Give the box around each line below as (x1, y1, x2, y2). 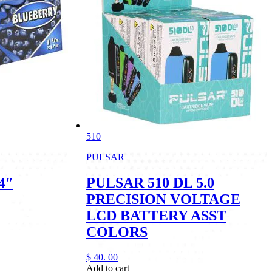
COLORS (86, 223, 148, 240)
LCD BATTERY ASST (86, 207, 226, 223)
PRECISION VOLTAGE (86, 191, 240, 207)
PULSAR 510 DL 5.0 (86, 174, 214, 191)
